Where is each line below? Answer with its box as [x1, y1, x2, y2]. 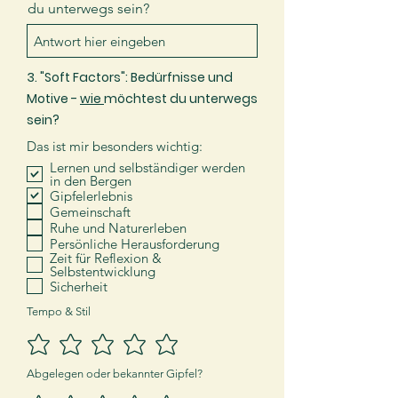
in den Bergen [50, 172, 131, 189]
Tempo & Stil [27, 305, 91, 318]
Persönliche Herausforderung [50, 235, 219, 252]
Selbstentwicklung [50, 263, 155, 280]
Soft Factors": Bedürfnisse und [44, 68, 233, 86]
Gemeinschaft [50, 203, 131, 220]
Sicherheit [50, 277, 107, 295]
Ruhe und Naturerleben [50, 219, 187, 236]
